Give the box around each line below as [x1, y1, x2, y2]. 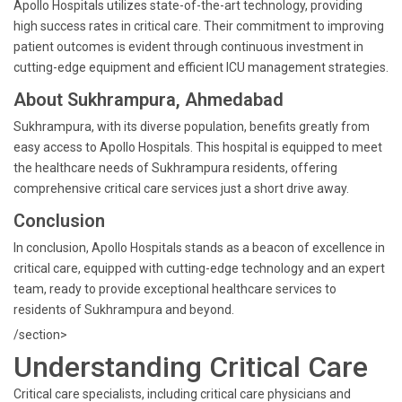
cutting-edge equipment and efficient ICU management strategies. [13, 60, 389, 74]
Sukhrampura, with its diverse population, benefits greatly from [13, 119, 370, 134]
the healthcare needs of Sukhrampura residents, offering [13, 161, 337, 175]
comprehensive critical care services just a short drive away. [13, 181, 349, 196]
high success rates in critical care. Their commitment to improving [13, 19, 384, 33]
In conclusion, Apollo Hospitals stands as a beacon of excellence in [13, 240, 385, 255]
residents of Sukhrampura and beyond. [13, 302, 234, 317]
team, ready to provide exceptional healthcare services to [13, 282, 336, 296]
